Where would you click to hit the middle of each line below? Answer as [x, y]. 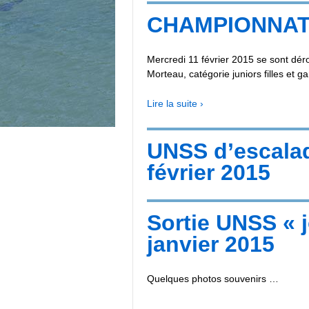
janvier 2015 [211, 245]
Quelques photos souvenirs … [213, 279]
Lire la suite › [175, 104]
